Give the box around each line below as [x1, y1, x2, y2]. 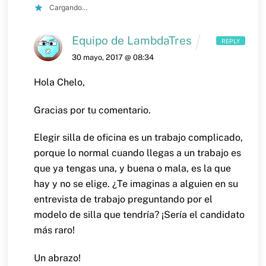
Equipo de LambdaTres [72, 34, 192, 47]
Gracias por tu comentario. [34, 104, 151, 116]
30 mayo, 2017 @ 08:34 [72, 52, 154, 62]
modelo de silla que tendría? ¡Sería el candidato [34, 209, 245, 221]
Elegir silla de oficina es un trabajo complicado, [34, 132, 243, 144]
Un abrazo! [34, 252, 81, 264]
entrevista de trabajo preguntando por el [34, 194, 213, 205]
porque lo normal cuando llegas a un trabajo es [34, 147, 242, 159]
